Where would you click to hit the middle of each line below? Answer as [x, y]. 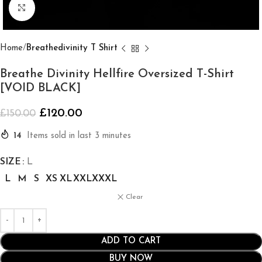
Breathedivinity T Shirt [72, 48]
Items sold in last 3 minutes [79, 136]
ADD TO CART [131, 241]
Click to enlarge [65, 8]
